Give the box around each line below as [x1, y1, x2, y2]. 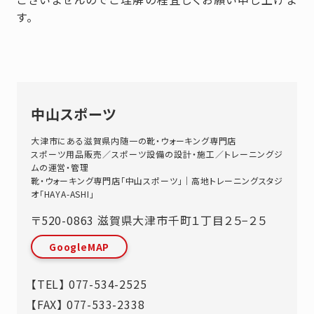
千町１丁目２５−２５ [168, 211, 271, 228]
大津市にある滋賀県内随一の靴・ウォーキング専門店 [31, 134, 237, 146]
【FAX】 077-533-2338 [31, 295, 145, 313]
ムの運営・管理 [31, 161, 89, 173]
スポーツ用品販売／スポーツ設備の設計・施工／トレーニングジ [31, 147, 283, 160]
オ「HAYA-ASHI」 [31, 187, 95, 200]
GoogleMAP [49, 239, 110, 254]
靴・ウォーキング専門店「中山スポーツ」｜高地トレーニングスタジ [31, 174, 283, 186]
